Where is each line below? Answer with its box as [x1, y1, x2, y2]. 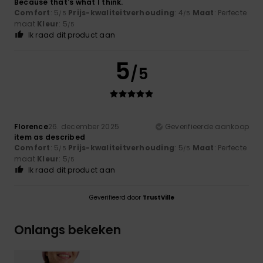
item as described [14, 131, 86, 142]
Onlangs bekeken [14, 221, 121, 238]
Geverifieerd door [89, 193, 143, 202]
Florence [14, 121, 48, 131]
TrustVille [142, 193, 174, 202]
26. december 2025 [48, 121, 120, 131]
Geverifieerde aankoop [164, 121, 249, 131]
